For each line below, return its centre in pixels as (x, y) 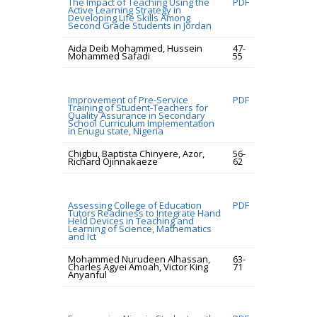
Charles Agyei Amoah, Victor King (138, 267)
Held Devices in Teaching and (131, 221)
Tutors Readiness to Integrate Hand (144, 213)
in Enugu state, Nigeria (116, 131)
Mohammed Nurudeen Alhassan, (139, 259)
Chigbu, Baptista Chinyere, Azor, (136, 154)
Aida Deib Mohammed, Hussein (135, 48)
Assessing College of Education (135, 205)
